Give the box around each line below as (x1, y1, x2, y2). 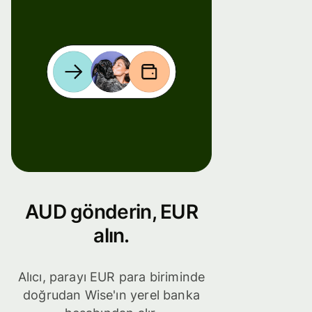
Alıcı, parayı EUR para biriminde (17, 270, 205, 285)
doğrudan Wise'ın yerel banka (22, 288, 201, 303)
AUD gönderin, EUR (25, 199, 198, 224)
